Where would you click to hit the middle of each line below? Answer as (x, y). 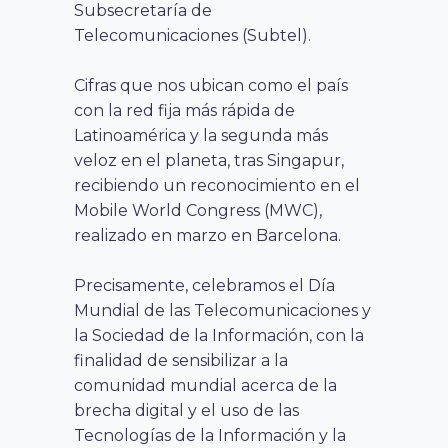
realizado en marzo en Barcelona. (207, 235)
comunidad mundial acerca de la (205, 385)
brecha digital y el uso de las (186, 410)
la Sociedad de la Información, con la (219, 335)
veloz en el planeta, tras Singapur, (209, 160)
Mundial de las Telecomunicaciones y (222, 310)
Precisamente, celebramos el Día (204, 285)
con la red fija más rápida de (184, 110)
